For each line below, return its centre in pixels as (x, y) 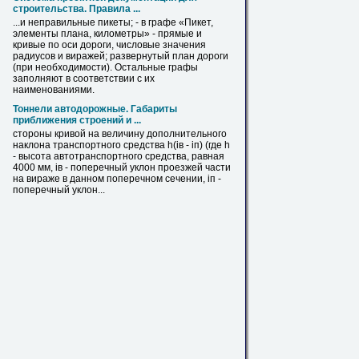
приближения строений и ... (77, 120)
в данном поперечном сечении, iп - (141, 179)
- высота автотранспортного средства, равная (119, 156)
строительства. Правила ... (77, 9)
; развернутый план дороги (167, 56)
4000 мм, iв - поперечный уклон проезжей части (122, 167)
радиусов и (39, 56)
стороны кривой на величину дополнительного (120, 134)
